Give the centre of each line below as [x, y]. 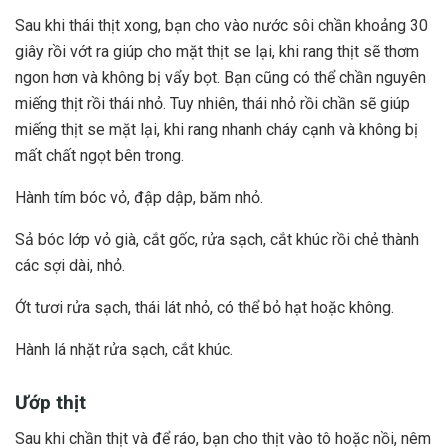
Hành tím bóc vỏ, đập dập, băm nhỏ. [139, 198]
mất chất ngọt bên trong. [99, 156]
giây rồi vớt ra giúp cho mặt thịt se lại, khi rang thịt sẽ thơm [217, 52]
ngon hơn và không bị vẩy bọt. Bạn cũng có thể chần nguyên [220, 78]
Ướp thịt [50, 402]
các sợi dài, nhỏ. [70, 266]
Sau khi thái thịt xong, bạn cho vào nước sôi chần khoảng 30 [221, 26]
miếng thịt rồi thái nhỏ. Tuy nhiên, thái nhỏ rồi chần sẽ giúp [212, 104]
